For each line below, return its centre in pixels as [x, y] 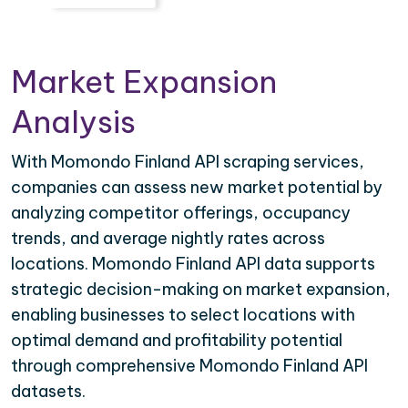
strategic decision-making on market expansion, [201, 290]
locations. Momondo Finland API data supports [193, 264]
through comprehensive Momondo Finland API [189, 366]
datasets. [48, 392]
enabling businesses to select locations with [183, 315]
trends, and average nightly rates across [168, 239]
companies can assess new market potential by [197, 188]
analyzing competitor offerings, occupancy [181, 213]
